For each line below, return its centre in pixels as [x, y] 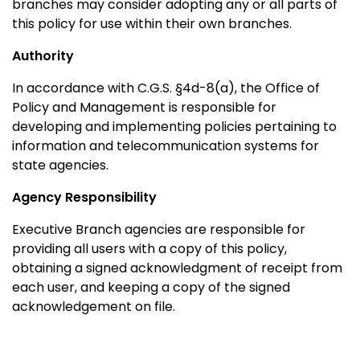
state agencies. [60, 165]
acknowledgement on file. [94, 306]
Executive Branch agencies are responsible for [159, 229]
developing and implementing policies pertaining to [174, 126]
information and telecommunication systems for [166, 145]
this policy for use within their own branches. [152, 23]
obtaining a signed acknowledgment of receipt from [177, 268]
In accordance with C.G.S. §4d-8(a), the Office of [166, 88]
